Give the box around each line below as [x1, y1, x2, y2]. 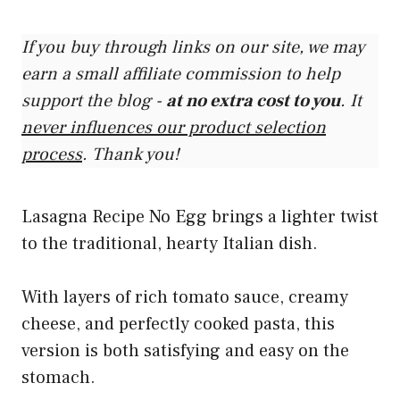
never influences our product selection [21, 116, 326, 140]
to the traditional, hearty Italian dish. [21, 232, 318, 256]
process [21, 143, 82, 167]
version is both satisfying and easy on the [21, 339, 349, 363]
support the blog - [21, 89, 166, 113]
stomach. [21, 366, 96, 390]
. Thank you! [82, 143, 179, 167]
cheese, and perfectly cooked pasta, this [21, 312, 335, 337]
